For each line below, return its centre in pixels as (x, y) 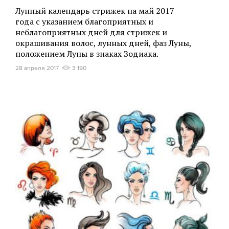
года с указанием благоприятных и (84, 21)
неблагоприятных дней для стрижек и (91, 32)
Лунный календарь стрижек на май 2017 (95, 11)
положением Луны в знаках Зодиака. (87, 54)
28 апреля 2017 (37, 68)
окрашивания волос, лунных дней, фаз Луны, (103, 43)
